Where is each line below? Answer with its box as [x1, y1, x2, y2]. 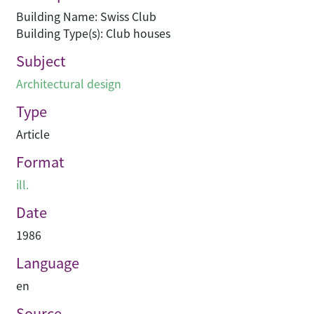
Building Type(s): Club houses [16, 25, 170, 42]
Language [16, 252, 79, 273]
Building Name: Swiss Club [16, 8, 156, 25]
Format [16, 151, 64, 172]
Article [16, 125, 50, 143]
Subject [16, 50, 66, 71]
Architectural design [16, 75, 121, 93]
